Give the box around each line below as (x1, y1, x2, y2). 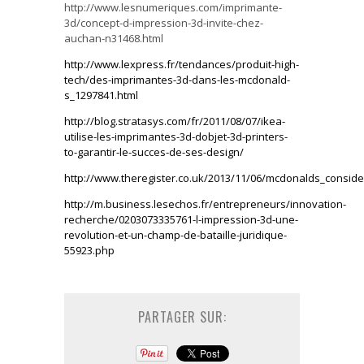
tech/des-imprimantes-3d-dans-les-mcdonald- (64, 71, 290, 87)
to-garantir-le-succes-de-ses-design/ (64, 144, 244, 159)
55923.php (64, 242, 115, 258)
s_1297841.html (64, 87, 138, 102)
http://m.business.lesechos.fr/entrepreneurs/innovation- (64, 196, 346, 211)
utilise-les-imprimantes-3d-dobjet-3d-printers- (64, 128, 288, 144)
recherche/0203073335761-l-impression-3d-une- (64, 211, 298, 227)
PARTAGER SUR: (137, 306, 227, 327)
